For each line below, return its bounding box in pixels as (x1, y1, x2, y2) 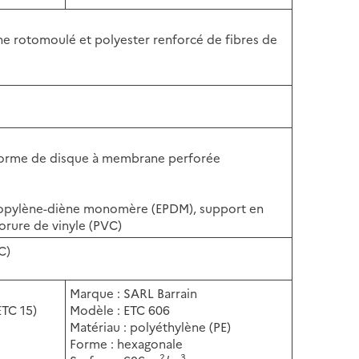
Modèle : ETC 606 (70, 301, 171, 318)
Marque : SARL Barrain (70, 284, 198, 301)
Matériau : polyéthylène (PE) (70, 317, 232, 335)
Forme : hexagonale (70, 334, 184, 352)
